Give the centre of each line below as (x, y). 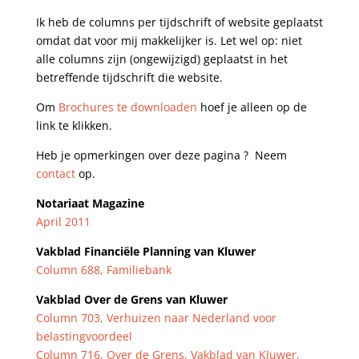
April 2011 (63, 222)
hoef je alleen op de (252, 107)
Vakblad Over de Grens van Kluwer (131, 299)
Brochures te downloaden (127, 107)
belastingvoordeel (84, 336)
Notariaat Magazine (90, 203)
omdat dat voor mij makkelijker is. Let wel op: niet (169, 40)
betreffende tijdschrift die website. (129, 77)
